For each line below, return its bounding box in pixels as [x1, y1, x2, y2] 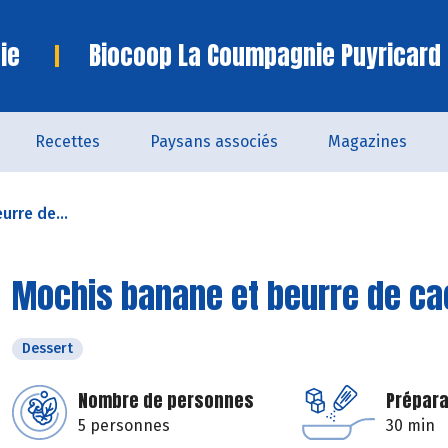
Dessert [22, 340, 73, 357]
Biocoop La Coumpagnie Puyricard [89, 37, 441, 74]
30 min [386, 416, 435, 435]
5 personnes [78, 416, 170, 435]
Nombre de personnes [78, 387, 254, 414]
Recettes [34, 132, 100, 151]
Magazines [327, 132, 407, 151]
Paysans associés [149, 132, 278, 151]
